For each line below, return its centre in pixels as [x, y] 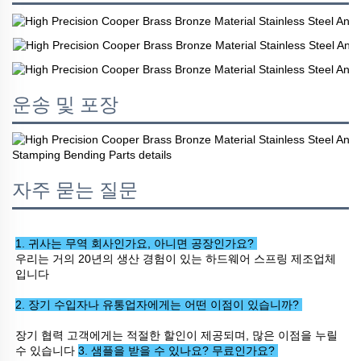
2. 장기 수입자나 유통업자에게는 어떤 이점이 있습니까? [159, 304]
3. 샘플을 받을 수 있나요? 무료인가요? [178, 350]
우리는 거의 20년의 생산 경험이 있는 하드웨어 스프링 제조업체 [176, 258]
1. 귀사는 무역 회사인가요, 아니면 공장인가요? [136, 243]
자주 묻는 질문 [75, 190]
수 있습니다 [47, 350]
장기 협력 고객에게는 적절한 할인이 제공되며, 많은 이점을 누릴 [176, 335]
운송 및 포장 [65, 104]
